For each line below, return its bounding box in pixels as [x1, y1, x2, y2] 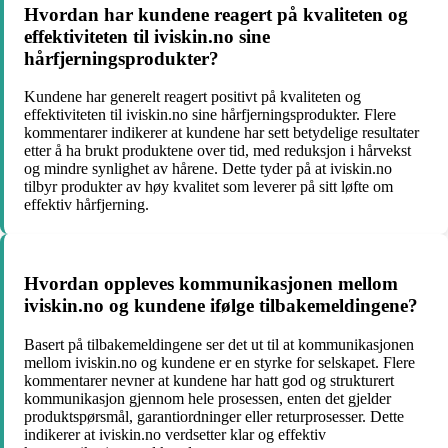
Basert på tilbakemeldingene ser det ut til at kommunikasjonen [24, 335, 414, 353]
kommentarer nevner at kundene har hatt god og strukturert [24, 371, 394, 389]
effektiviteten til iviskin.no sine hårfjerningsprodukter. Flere [24, 106, 396, 124]
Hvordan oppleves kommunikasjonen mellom [24, 273, 398, 295]
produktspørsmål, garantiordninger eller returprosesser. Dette [24, 407, 404, 425]
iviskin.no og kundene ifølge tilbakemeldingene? [24, 295, 418, 317]
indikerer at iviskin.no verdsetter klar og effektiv [24, 425, 326, 443]
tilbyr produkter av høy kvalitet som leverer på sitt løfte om [24, 178, 393, 196]
